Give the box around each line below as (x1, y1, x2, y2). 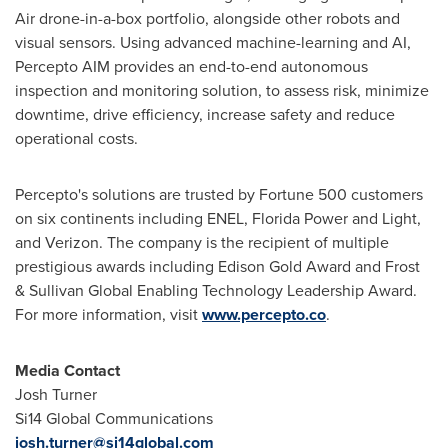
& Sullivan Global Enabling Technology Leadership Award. (15, 279, 417, 302)
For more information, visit (15, 303, 202, 326)
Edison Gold (218, 255, 302, 278)
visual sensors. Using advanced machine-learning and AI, (15, 31, 411, 54)
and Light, (348, 207, 421, 230)
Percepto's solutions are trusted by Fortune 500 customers (15, 183, 423, 206)
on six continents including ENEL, (15, 207, 252, 230)
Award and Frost (302, 255, 420, 278)
